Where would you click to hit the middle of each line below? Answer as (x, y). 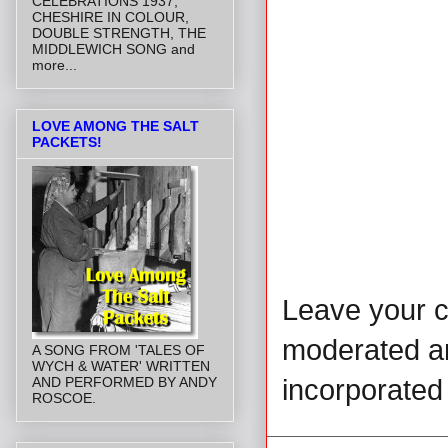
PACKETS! (67, 142)
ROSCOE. (64, 398)
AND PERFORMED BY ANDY (124, 382)
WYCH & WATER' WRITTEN (121, 366)
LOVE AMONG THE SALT (115, 126)
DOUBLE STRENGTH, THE (119, 32)
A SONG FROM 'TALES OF (118, 350)
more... (54, 64)
